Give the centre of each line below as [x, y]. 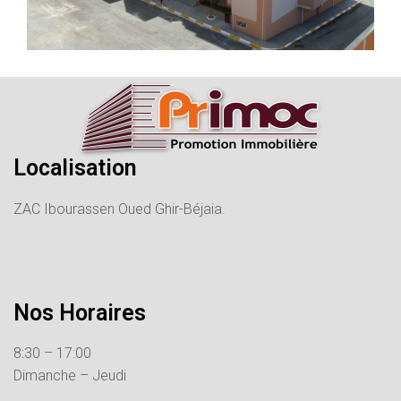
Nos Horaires [80, 312]
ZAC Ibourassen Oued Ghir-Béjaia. [119, 209]
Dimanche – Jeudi [70, 375]
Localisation [75, 167]
